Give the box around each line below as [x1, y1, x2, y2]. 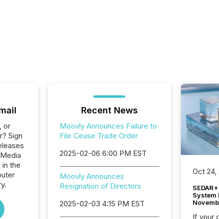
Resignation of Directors [59, 181, 141, 191]
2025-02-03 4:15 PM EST [59, 199, 145, 208]
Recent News [81, 105, 138, 115]
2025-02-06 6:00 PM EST [59, 149, 147, 158]
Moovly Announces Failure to [59, 121, 157, 131]
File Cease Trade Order [59, 131, 138, 140]
